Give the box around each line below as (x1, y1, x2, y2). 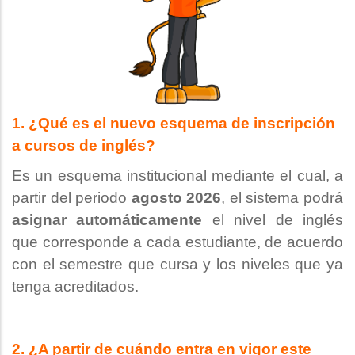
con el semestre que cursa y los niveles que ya (12, 255, 343, 273)
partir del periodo (12, 189, 132, 206)
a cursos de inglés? (12, 136, 155, 154)
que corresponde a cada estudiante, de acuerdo (12, 233, 343, 250)
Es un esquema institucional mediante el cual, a (12, 166, 343, 184)
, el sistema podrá (221, 189, 344, 206)
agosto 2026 (131, 189, 222, 206)
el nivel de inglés (202, 211, 344, 228)
